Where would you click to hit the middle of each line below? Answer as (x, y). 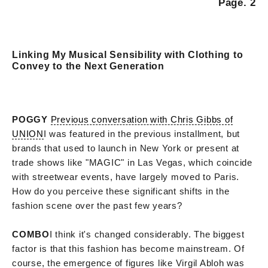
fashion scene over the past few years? (97, 205)
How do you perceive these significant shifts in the (121, 191)
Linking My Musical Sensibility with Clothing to (128, 54)
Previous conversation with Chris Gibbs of (142, 119)
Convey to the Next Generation (88, 66)
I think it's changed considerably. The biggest (147, 234)
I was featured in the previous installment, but (141, 133)
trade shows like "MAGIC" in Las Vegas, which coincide (132, 162)
